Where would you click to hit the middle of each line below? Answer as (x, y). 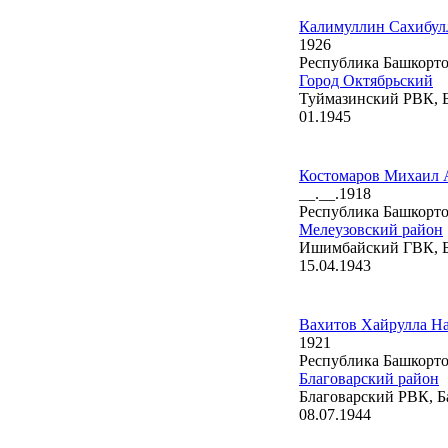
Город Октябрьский (366, 80)
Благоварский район (369, 378)
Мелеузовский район (371, 229)
